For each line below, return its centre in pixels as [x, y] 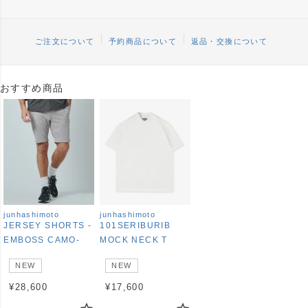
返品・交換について [229, 41]
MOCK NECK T [134, 240]
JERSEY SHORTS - [48, 225]
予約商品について [143, 41]
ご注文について [65, 41]
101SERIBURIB [135, 225]
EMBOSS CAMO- [42, 240]
